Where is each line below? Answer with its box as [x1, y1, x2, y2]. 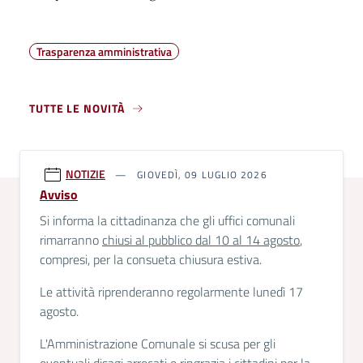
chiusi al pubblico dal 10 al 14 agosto [102, 230, 300, 250]
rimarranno [40, 230, 102, 250]
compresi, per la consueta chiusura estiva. [40, 250, 262, 269]
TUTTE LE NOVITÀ [29, 100, 125, 117]
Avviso [40, 185, 78, 204]
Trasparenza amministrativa [36, 43, 172, 60]
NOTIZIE [66, 165, 105, 182]
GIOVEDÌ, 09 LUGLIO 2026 [134, 167, 267, 182]
